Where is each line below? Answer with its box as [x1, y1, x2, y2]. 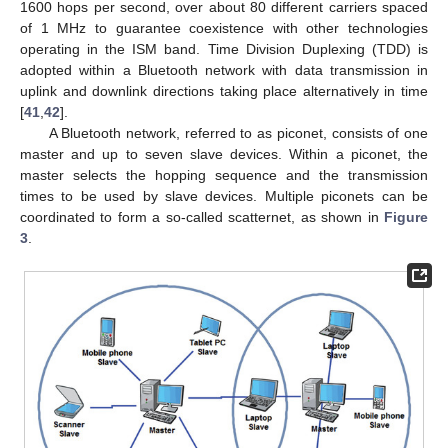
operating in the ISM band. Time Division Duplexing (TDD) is [20, 40, 428, 57]
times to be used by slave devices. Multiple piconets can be [20, 187, 428, 204]
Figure [384, 208, 428, 225]
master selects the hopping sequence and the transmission [20, 166, 428, 183]
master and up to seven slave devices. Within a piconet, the [20, 145, 428, 162]
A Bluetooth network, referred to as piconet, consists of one [48, 124, 428, 141]
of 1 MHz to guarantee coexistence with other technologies [20, 19, 428, 36]
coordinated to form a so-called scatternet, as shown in [20, 208, 384, 225]
